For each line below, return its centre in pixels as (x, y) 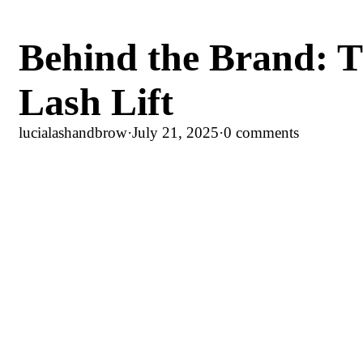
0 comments (261, 133)
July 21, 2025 (175, 133)
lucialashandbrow (73, 133)
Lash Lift (96, 102)
